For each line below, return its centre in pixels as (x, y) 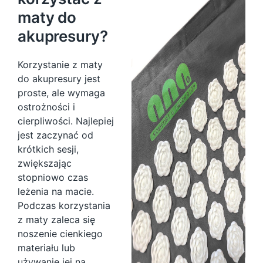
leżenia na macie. (56, 191)
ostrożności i (46, 107)
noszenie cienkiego (60, 234)
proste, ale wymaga (61, 93)
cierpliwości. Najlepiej (66, 121)
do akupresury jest (59, 79)
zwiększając (45, 163)
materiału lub (46, 248)
